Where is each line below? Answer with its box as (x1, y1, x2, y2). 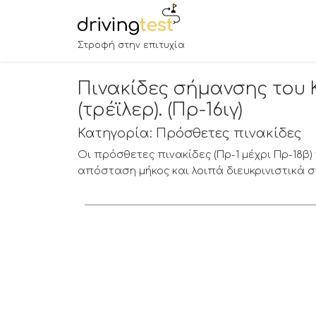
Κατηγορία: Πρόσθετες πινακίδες (77, 126, 302, 141)
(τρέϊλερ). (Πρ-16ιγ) (77, 100, 243, 121)
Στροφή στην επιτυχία (77, 40, 185, 51)
